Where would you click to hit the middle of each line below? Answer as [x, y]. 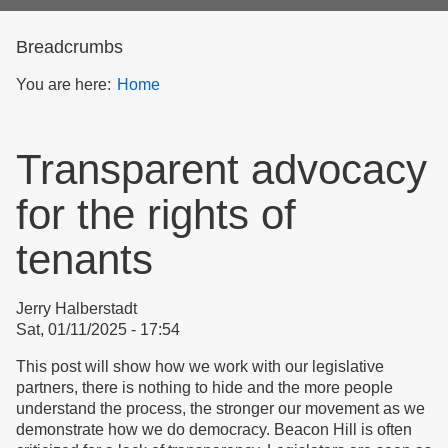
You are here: [63, 84]
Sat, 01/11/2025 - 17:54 [98, 329]
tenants [84, 259]
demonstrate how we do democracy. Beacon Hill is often [214, 429]
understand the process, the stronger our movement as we [220, 408]
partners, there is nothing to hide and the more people [204, 387]
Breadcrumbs [69, 47]
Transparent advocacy [221, 169]
